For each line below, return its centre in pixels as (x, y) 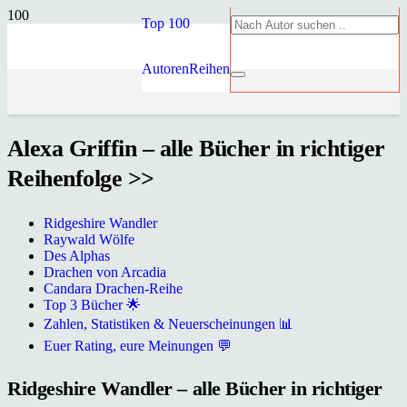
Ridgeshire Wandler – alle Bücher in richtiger (195, 388)
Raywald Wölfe (89, 240)
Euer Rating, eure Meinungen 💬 (138, 346)
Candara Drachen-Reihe (113, 289)
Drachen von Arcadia (105, 273)
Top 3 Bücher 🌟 (92, 305)
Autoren (165, 69)
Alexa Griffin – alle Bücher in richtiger (196, 149)
